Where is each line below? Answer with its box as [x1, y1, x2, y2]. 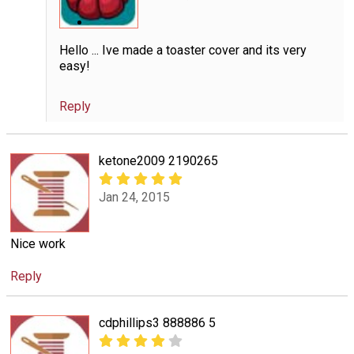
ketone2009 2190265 [99, 153, 218, 168]
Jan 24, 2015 [99, 190, 170, 205]
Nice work [10, 235, 66, 251]
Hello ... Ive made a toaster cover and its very [58, 42, 307, 58]
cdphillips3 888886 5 [99, 315, 216, 331]
